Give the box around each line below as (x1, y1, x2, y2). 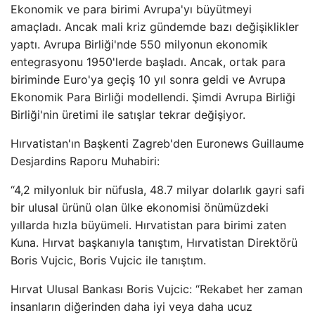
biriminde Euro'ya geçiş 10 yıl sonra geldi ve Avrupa (11, 72, 285, 86)
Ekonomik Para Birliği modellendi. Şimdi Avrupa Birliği (11, 90, 295, 104)
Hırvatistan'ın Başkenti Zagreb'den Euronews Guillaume (11, 136, 304, 150)
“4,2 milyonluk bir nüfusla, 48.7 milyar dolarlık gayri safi (11, 183, 304, 197)
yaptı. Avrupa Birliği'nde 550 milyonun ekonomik (11, 37, 268, 51)
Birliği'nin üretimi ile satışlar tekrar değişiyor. (11, 108, 245, 122)
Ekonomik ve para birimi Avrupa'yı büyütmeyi (11, 2, 252, 16)
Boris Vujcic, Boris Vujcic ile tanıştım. (11, 253, 206, 267)
